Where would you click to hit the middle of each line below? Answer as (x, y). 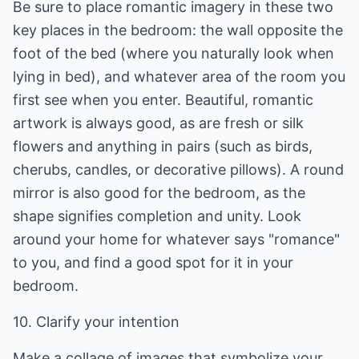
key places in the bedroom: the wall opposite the (178, 30)
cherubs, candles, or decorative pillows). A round (178, 169)
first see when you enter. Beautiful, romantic (163, 100)
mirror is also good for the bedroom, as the (159, 193)
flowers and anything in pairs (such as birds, (163, 146)
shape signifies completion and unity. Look (157, 216)
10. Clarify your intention (96, 322)
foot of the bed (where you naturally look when (173, 53)
